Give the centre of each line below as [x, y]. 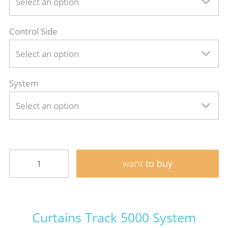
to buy [158, 163]
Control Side [33, 31]
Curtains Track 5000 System [114, 217]
